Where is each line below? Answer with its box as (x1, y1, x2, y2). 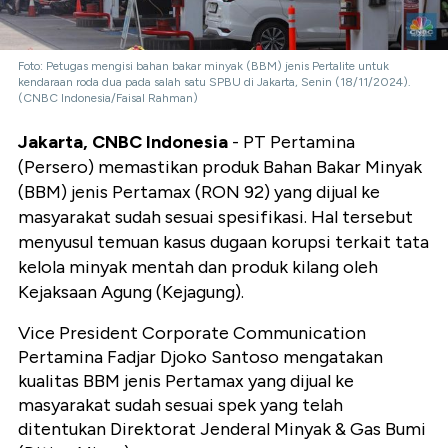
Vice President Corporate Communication (18, 322, 366, 345)
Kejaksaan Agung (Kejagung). (18, 281, 244, 304)
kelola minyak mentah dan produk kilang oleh (18, 256, 378, 279)
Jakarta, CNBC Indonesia (18, 131, 228, 154)
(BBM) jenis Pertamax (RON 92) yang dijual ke (18, 181, 380, 204)
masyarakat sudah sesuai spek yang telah (18, 394, 343, 417)
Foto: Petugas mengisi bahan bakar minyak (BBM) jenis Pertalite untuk (18, 59, 389, 74)
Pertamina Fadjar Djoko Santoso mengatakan (18, 346, 383, 369)
